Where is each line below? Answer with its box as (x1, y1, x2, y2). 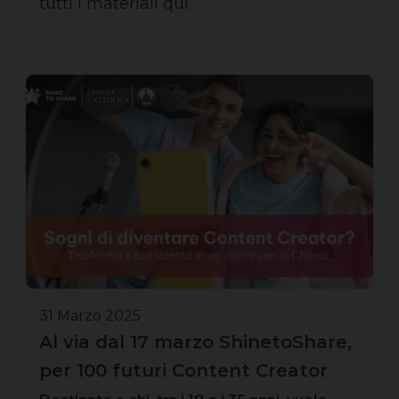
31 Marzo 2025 (39, 306, 141, 324)
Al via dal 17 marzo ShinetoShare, (39, 330, 352, 353)
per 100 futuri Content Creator (39, 359, 328, 381)
